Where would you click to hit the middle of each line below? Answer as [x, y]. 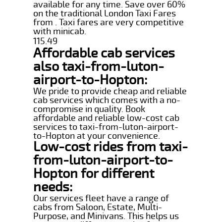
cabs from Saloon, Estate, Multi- [98, 207]
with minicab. [60, 31]
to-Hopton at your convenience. [97, 136]
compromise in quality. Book [89, 109]
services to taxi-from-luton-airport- [106, 127]
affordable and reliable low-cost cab [107, 118]
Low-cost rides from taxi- [111, 147]
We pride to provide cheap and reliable [110, 91]
